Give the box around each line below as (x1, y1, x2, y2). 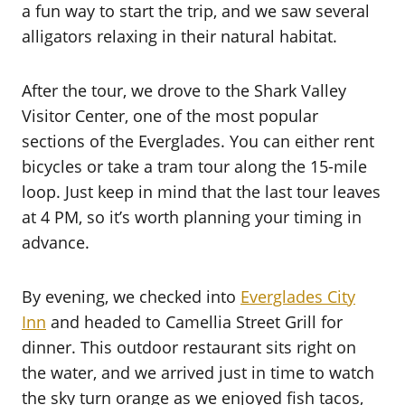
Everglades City (240, 286, 355, 307)
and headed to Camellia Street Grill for (46, 311, 343, 333)
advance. (22, 231, 89, 253)
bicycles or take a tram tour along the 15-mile (22, 155, 367, 177)
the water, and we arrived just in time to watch (22, 362, 374, 383)
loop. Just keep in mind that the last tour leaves (22, 181, 381, 202)
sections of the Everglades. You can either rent (22, 130, 374, 152)
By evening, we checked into (22, 286, 240, 307)
